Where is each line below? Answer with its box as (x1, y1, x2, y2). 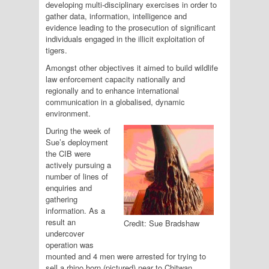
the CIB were (46, 148, 91, 159)
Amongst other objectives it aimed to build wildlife (46, 62, 218, 73)
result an (46, 216, 76, 228)
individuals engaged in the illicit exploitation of (46, 33, 205, 44)
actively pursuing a (46, 159, 111, 171)
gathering (46, 193, 77, 205)
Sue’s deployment (46, 136, 108, 148)
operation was (46, 239, 94, 250)
